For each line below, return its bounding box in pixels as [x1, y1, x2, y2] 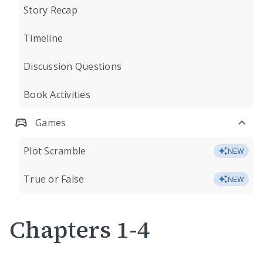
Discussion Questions [23, 60, 122, 73]
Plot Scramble [23, 144, 86, 157]
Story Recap [23, 4, 77, 16]
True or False [23, 173, 85, 186]
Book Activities [23, 88, 90, 101]
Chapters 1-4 [9, 214, 150, 245]
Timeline [23, 32, 63, 45]
